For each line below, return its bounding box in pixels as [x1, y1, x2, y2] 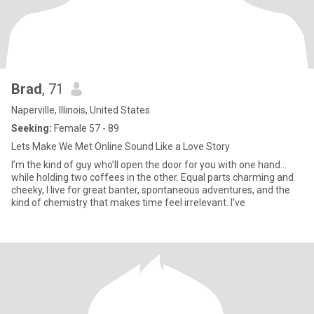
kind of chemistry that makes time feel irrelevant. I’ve [11, 197, 245, 208]
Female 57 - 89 [52, 123, 119, 134]
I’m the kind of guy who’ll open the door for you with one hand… [11, 159, 287, 170]
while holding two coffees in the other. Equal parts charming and [11, 172, 294, 183]
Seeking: [11, 123, 52, 134]
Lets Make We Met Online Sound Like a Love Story [11, 141, 230, 152]
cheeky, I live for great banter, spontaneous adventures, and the [11, 184, 290, 196]
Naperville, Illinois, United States [11, 104, 150, 116]
